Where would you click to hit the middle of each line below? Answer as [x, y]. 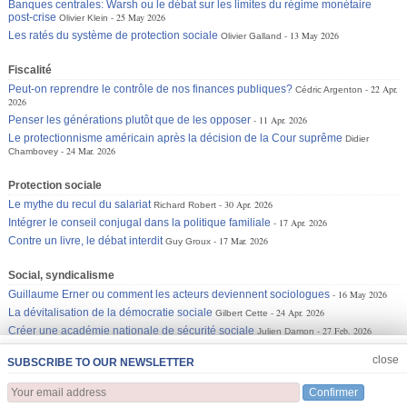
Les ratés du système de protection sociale [114, 35]
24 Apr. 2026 [301, 312]
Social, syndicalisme [62, 275]
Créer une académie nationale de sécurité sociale [132, 330]
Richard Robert [185, 204]
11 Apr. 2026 [283, 119]
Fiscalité [30, 69]
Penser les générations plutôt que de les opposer [130, 119]
